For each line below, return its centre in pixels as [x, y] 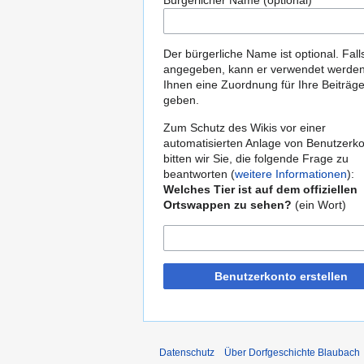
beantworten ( [199, 174]
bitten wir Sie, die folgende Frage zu [256, 159]
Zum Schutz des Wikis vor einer [245, 128]
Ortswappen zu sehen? [227, 205]
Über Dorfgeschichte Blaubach [292, 353]
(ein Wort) [319, 205]
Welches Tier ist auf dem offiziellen [260, 190]
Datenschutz [187, 353]
